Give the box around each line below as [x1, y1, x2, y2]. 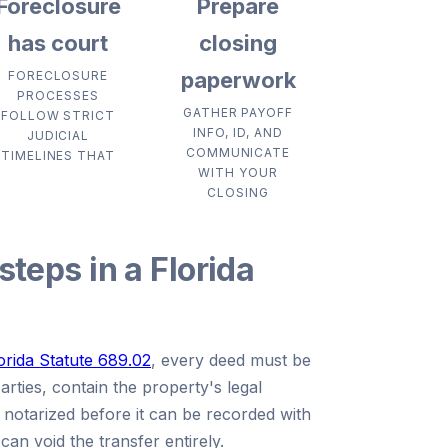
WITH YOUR [198, 164, 278, 180]
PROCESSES [17, 87, 99, 103]
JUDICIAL [26, 127, 90, 143]
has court [8, 29, 108, 56]
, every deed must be [151, 349, 311, 370]
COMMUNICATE [185, 144, 291, 160]
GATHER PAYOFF [182, 104, 294, 120]
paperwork [180, 66, 296, 93]
